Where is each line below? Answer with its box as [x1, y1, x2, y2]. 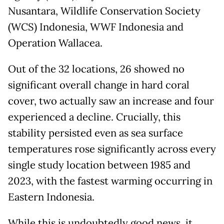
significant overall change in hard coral [8, 78, 189, 92]
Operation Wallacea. [8, 36, 102, 50]
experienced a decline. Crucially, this [8, 110, 180, 124]
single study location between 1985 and [8, 158, 190, 172]
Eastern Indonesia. [8, 190, 94, 204]
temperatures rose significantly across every [8, 142, 216, 156]
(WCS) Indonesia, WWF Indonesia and [8, 20, 183, 34]
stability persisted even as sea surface [8, 126, 183, 140]
